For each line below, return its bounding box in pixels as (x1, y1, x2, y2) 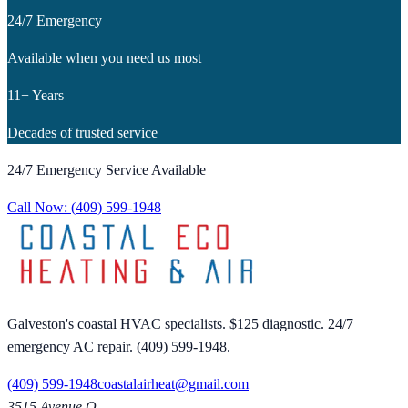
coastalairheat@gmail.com (97, 375, 249, 392)
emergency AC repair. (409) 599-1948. (7, 338, 230, 354)
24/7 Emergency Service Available (7, 161, 206, 178)
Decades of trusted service (7, 124, 158, 140)
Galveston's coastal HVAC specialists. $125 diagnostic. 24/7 (7, 315, 353, 331)
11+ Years (7, 87, 64, 103)
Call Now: (7, 199, 71, 215)
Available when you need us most (7, 49, 201, 66)
